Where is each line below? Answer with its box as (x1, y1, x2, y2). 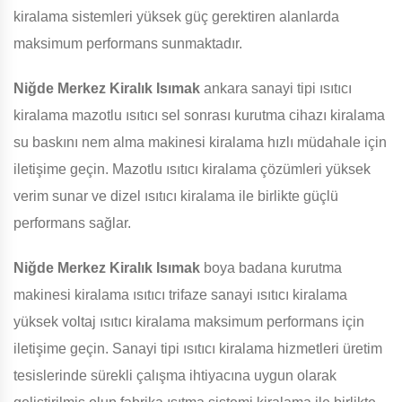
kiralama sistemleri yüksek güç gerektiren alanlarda (13, 9, 339, 25)
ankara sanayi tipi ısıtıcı (200, 81, 352, 97)
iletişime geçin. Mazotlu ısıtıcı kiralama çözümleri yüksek (13, 162, 371, 178)
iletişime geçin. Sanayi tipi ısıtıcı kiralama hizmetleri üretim (13, 341, 382, 357)
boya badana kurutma (200, 260, 342, 276)
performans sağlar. (13, 215, 131, 232)
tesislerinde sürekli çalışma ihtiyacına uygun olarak (13, 368, 336, 384)
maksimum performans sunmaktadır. (13, 36, 242, 52)
